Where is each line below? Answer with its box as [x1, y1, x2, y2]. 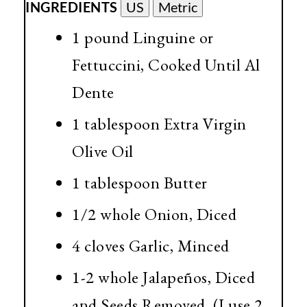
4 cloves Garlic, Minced [72, 236, 230, 258]
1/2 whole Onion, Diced [72, 205, 236, 227]
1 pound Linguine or [72, 28, 214, 50]
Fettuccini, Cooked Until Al [72, 56, 260, 77]
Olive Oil [72, 142, 134, 164]
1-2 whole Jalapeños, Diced [72, 268, 255, 290]
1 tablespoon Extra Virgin [72, 114, 247, 136]
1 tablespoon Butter [72, 173, 208, 195]
